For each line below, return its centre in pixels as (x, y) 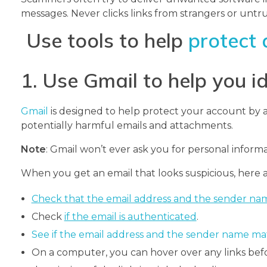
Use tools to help (105, 40)
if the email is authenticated (130, 217)
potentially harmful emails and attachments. (127, 126)
